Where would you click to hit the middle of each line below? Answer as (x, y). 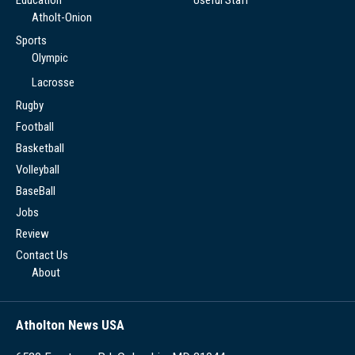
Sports (31, 40)
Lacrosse (53, 82)
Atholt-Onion (62, 17)
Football (35, 126)
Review (32, 233)
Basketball (40, 148)
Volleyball (38, 169)
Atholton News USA (70, 324)
